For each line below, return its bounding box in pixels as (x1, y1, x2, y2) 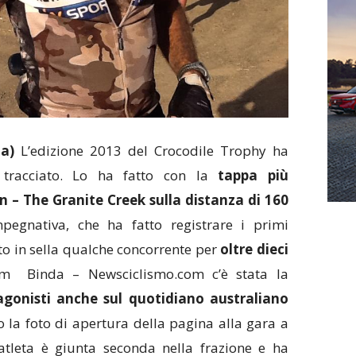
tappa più (207, 166, 288, 185)
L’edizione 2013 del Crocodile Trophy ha (14, 141, 288, 161)
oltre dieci (220, 240, 288, 259)
